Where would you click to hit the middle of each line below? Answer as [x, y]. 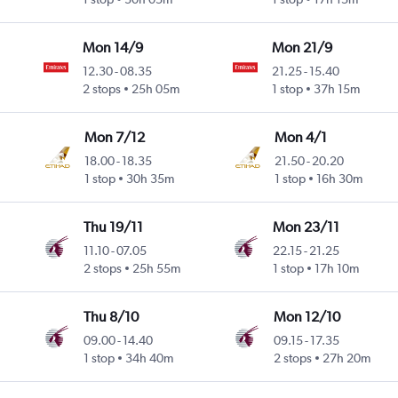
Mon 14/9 [113, 48]
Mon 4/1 [300, 138]
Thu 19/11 [113, 227]
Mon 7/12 [114, 138]
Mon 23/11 [306, 227]
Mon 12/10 [307, 317]
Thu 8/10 [111, 317]
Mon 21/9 [302, 48]
